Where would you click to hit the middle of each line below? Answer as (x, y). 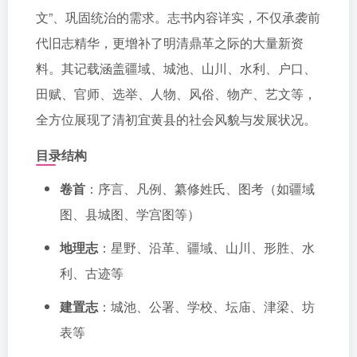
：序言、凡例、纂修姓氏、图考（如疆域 (200, 188)
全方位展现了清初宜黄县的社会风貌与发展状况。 (176, 119)
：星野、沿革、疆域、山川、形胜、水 (206, 247)
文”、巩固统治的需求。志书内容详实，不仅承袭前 (178, 17)
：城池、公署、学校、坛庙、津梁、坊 (206, 306)
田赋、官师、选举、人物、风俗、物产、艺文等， (176, 94)
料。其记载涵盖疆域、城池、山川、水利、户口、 (176, 68)
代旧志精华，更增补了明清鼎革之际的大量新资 (170, 43)
